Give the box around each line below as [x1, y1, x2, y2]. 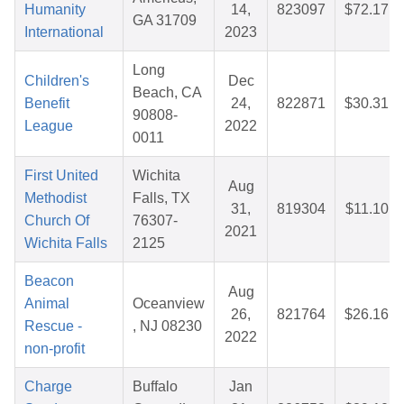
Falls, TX [133, 190, 190, 207]
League [24, 118, 73, 134]
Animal [24, 296, 69, 312]
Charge [24, 379, 72, 395]
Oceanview [133, 296, 205, 312]
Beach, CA [133, 85, 202, 101]
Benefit [24, 96, 69, 112]
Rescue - [24, 318, 82, 335]
